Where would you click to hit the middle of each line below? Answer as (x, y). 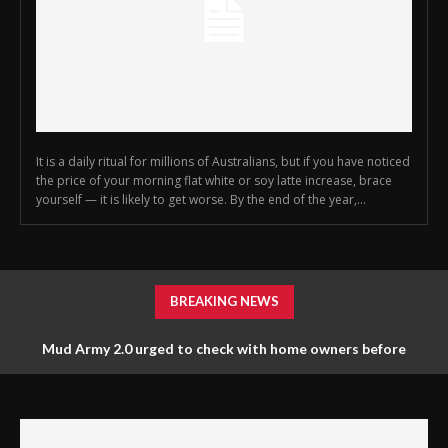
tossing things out (224, 389)
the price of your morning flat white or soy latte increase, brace (214, 181)
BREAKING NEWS (224, 301)
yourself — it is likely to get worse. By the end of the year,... (201, 200)
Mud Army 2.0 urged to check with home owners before (224, 349)
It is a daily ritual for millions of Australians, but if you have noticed (223, 162)
